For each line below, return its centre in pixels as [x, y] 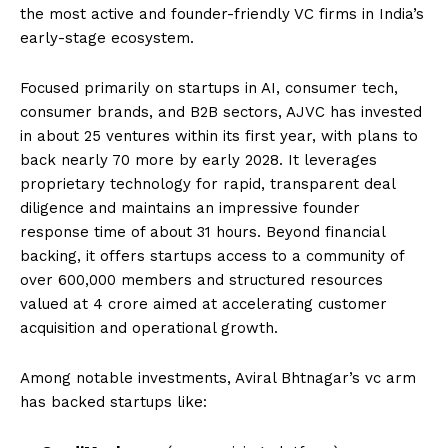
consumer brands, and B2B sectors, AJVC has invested [221, 111]
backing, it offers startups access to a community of [212, 255]
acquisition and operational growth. [149, 327]
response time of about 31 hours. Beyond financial [202, 231]
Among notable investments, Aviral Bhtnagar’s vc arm [218, 377]
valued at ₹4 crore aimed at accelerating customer [203, 303]
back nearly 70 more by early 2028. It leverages [198, 159]
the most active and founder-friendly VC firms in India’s [222, 13]
